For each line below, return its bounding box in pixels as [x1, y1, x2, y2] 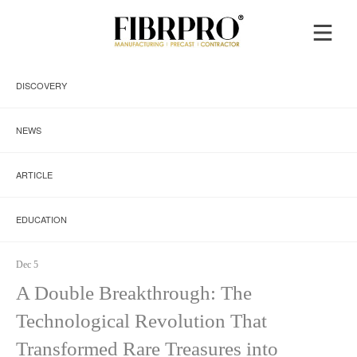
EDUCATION [16, 213, 67, 226]
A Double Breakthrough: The [16, 282, 252, 304]
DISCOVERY [16, 79, 67, 92]
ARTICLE [16, 168, 53, 181]
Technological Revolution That [16, 310, 267, 331]
